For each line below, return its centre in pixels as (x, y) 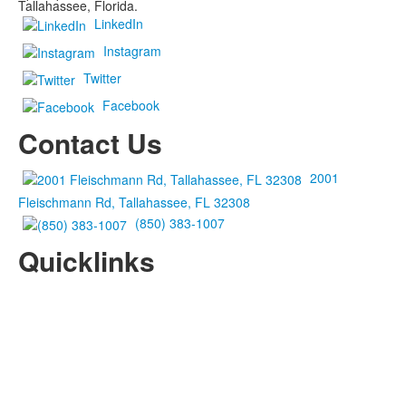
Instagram (132, 51)
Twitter (102, 78)
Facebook (131, 105)
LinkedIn (119, 24)
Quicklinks (87, 261)
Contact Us (90, 143)
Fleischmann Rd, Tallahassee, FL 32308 (134, 203)
